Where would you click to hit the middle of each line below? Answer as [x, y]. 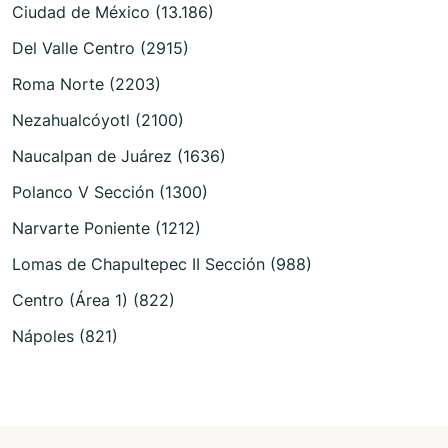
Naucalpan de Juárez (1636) [119, 155]
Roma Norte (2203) [86, 83]
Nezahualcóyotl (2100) [98, 119]
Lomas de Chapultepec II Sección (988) [162, 263]
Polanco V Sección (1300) [110, 191]
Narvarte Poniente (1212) [106, 227]
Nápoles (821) [65, 335]
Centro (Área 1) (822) [93, 299]
